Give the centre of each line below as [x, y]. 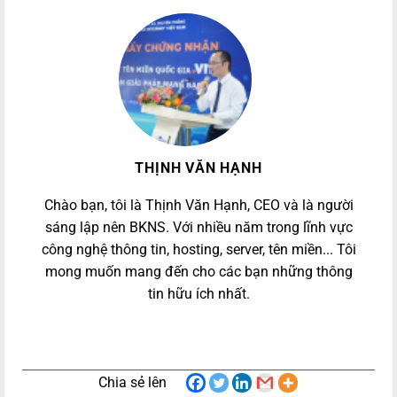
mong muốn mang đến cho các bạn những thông [198, 272]
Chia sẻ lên [132, 383]
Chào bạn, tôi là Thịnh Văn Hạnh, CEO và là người [198, 206]
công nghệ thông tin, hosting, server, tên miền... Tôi [198, 250]
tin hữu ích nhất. [198, 294]
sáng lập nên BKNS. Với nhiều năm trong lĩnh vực [198, 228]
